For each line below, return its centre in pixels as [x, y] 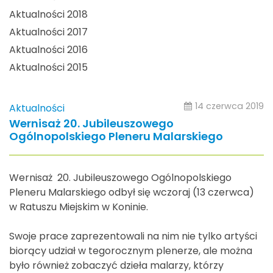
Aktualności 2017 [48, 32]
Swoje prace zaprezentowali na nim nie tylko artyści [133, 236]
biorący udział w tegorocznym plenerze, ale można [131, 250]
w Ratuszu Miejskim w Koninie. [79, 207]
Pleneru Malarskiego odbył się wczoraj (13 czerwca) [132, 192]
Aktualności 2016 [48, 50]
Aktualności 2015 [48, 68]
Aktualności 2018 [48, 15]
